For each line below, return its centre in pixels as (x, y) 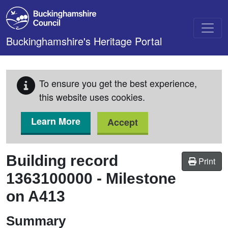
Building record (62, 161)
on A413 (36, 196)
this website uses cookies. (92, 97)
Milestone (141, 178)
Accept (123, 122)
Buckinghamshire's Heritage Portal (84, 41)
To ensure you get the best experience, (118, 83)
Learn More (56, 121)
